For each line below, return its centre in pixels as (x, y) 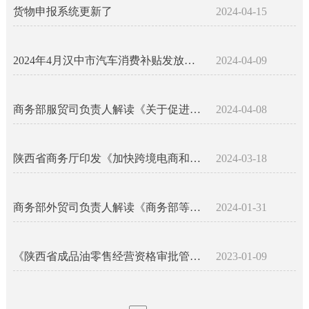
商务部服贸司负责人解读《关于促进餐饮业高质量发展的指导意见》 (195, 109)
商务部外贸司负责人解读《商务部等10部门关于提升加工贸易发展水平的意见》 (195, 207)
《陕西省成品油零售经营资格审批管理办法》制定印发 (195, 256)
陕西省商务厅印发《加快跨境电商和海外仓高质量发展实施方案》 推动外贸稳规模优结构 (195, 158)
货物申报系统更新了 (62, 11)
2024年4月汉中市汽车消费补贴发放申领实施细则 (189, 60)
